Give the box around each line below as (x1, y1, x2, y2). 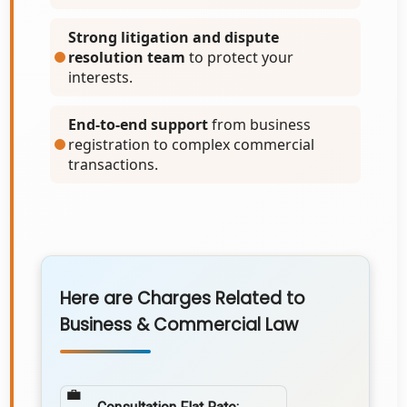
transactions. (68, 154, 159, 174)
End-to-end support (68, 114, 209, 134)
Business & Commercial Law (60, 313, 299, 337)
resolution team (68, 47, 186, 67)
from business (208, 114, 312, 134)
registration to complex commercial (68, 134, 315, 154)
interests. (68, 67, 134, 87)
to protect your (185, 47, 294, 67)
